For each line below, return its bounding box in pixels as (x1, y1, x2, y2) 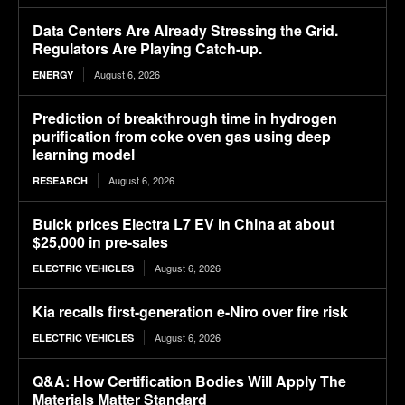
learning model (33, 144, 135, 165)
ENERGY (33, 68, 73, 82)
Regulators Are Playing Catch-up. (33, 38, 262, 60)
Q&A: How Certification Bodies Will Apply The (33, 371, 346, 392)
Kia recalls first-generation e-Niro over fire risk (33, 301, 348, 323)
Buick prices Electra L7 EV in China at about (33, 213, 334, 235)
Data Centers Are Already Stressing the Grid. (33, 20, 338, 42)
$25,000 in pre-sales (33, 231, 168, 253)
